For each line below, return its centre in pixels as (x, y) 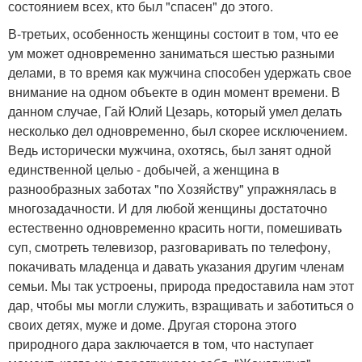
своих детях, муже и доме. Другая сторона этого (152, 324)
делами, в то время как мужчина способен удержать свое (180, 72)
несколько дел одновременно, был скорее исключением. (178, 130)
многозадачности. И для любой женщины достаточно (168, 208)
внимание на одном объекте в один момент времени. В (174, 92)
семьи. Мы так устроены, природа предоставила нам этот (181, 286)
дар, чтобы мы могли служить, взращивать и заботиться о (181, 305)
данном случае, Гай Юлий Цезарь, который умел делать (175, 111)
